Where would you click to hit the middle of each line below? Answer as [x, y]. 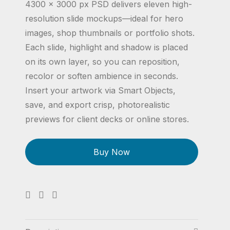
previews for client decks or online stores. [107, 119]
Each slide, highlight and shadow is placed [107, 47]
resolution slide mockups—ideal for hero [104, 18]
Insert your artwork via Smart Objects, [101, 90]
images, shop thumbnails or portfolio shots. [110, 33]
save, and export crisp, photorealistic [98, 105]
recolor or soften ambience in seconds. [102, 76]
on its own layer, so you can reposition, [103, 62]
